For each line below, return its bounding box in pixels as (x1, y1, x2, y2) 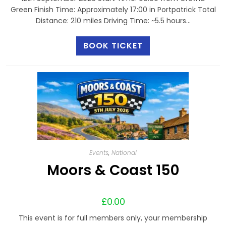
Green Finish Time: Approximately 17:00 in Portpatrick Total (10, 4, 216, 15)
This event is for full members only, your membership (19, 213, 207, 223)
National (111, 148, 137, 157)
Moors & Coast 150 (47, 160, 179, 180)
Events (89, 148, 108, 157)
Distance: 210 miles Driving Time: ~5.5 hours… (35, 15, 191, 26)
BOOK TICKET (83, 39, 143, 51)
